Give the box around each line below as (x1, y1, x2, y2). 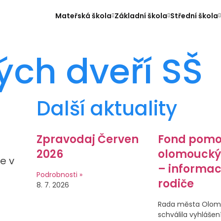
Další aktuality (37, 95, 177, 122)
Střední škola (170, 11, 218, 21)
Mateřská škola (55, 11, 111, 21)
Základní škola (114, 11, 167, 21)
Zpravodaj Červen (37, 132, 139, 147)
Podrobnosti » (37, 170, 82, 180)
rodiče (158, 176, 194, 191)
